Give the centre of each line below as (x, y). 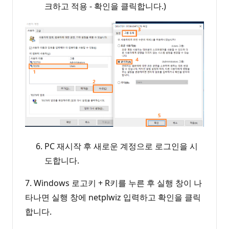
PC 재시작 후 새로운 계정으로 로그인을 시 (121, 146)
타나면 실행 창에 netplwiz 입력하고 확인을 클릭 (113, 197)
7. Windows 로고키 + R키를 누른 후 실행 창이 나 (113, 183)
